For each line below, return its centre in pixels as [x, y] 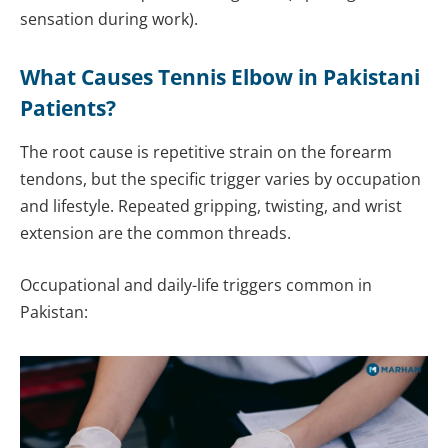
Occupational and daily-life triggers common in [196, 284]
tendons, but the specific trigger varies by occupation [220, 179]
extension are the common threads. [155, 233]
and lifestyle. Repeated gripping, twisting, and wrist [211, 206]
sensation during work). [109, 19]
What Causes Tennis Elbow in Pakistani [220, 76]
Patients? [68, 107]
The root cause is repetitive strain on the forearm [206, 152]
